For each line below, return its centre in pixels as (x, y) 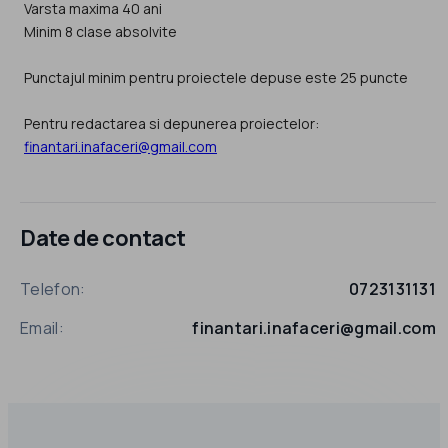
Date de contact (103, 238)
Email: (42, 328)
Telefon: (53, 289)
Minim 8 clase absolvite (100, 31)
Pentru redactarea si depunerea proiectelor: (171, 123)
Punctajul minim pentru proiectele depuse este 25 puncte (216, 77)
